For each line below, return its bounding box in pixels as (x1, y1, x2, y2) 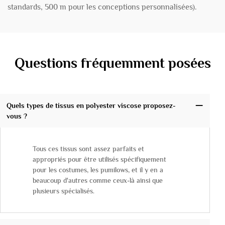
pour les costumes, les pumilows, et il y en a (33, 166, 163, 174)
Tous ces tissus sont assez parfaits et (33, 145, 144, 153)
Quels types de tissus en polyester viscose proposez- (6, 101, 176, 109)
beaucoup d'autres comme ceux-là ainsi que (33, 176, 163, 185)
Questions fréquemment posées (14, 55, 211, 71)
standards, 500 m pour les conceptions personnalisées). (8, 3, 197, 12)
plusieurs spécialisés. (33, 187, 94, 195)
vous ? (6, 111, 27, 120)
